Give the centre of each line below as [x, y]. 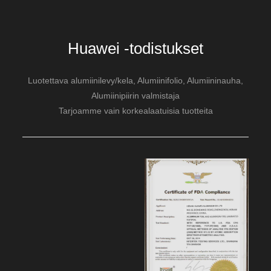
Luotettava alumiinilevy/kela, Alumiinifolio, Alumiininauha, [135, 81]
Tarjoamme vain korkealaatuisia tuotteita [135, 111]
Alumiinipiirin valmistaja [135, 96]
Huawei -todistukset [135, 49]
